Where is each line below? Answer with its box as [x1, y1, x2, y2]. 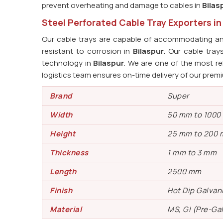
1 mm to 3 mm [167, 147, 217, 158]
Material [50, 204, 82, 215]
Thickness [50, 147, 89, 158]
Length [50, 166, 76, 177]
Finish [50, 185, 72, 196]
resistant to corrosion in [42, 46, 133, 56]
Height [50, 128, 75, 139]
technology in [42, 58, 93, 68]
